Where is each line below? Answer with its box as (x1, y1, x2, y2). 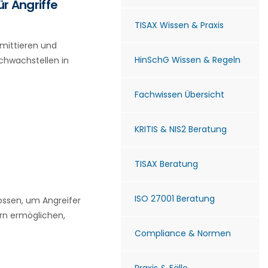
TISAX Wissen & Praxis (135, 19, 224, 31)
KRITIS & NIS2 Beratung (135, 123, 227, 135)
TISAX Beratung (135, 158, 198, 170)
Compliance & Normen (135, 227, 231, 239)
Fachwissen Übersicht (135, 89, 224, 100)
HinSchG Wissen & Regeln (135, 54, 240, 66)
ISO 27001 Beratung (135, 193, 215, 205)
